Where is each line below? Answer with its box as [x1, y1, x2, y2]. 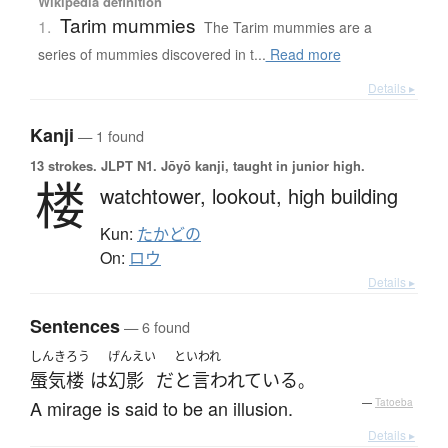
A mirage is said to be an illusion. [30, 395, 293, 422]
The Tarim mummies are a [203, 17, 372, 38]
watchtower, [100, 181, 212, 211]
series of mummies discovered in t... [37, 44, 266, 65]
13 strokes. [30, 156, 97, 176]
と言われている [174, 368, 298, 393]
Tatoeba [375, 395, 413, 410]
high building [288, 181, 398, 211]
